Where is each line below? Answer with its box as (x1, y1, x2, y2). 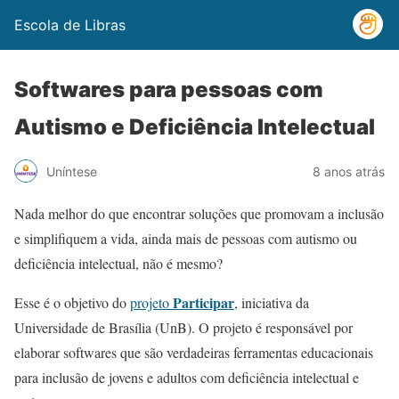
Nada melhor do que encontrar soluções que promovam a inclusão (14, 204, 384, 223)
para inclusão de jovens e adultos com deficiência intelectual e (14, 368, 359, 387)
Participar (169, 292, 234, 313)
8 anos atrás (313, 163, 385, 179)
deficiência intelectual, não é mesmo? (14, 254, 223, 273)
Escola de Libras (14, 16, 126, 34)
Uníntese (46, 163, 97, 179)
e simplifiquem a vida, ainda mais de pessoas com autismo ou (14, 229, 357, 248)
